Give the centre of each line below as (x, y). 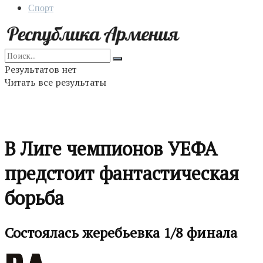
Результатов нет (41, 69)
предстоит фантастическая (122, 173)
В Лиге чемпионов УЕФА (111, 149)
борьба (34, 198)
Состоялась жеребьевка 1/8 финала (121, 232)
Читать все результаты (55, 82)
